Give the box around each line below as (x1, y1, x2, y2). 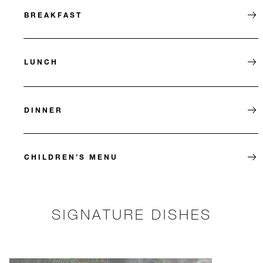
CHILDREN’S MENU (24, 152, 118, 162)
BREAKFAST (24, 10, 82, 20)
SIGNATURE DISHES (51, 205, 212, 223)
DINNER (24, 105, 63, 115)
